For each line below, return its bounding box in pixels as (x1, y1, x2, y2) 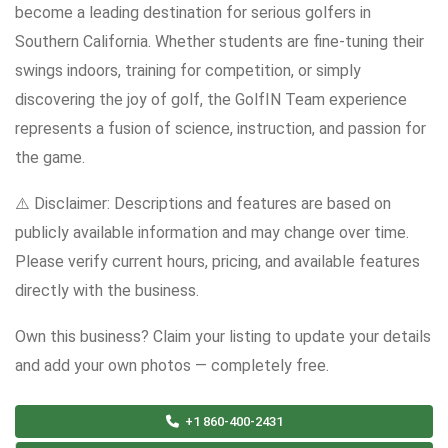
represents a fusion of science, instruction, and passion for (15, 119, 426, 139)
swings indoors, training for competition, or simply (15, 61, 361, 81)
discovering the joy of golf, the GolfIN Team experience (15, 90, 407, 110)
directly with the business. (15, 281, 199, 301)
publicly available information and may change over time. (15, 223, 409, 243)
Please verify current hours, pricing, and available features (15, 252, 420, 272)
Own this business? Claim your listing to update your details (15, 327, 431, 347)
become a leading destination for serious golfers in (15, 3, 371, 23)
